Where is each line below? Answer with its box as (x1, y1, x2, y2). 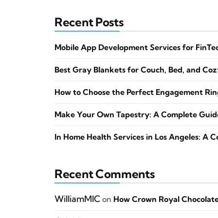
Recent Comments (54, 166, 155, 181)
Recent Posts (54, 15, 124, 29)
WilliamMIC (54, 193, 100, 204)
